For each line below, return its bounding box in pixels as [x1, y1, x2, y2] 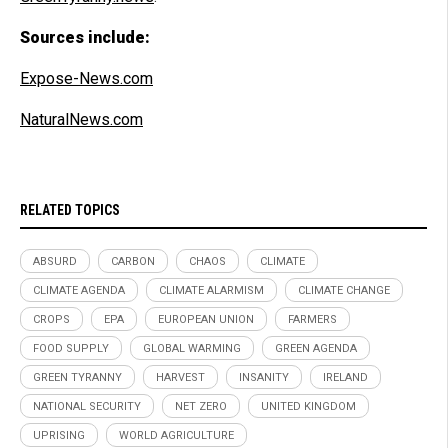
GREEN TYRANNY [33, 370, 122, 384]
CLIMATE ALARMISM [159, 283, 264, 297]
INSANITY [239, 370, 289, 384]
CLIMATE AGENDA [33, 283, 125, 297]
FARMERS [288, 312, 337, 326]
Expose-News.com [20, 68, 153, 88]
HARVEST [156, 370, 205, 384]
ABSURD [33, 254, 77, 268]
